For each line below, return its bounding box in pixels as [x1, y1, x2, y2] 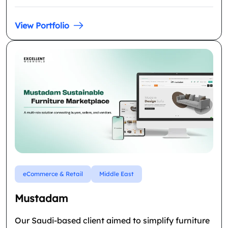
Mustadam [15, 191, 68, 205]
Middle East [99, 169, 134, 178]
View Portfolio [15, 20, 69, 31]
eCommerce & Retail [23, 169, 83, 178]
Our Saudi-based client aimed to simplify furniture [15, 215, 210, 225]
